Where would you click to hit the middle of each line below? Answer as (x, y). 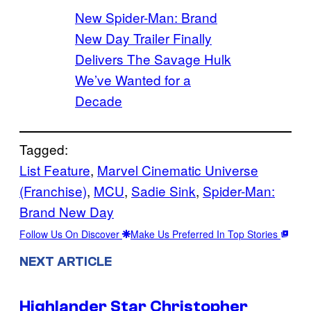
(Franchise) (53, 191)
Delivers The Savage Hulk (153, 59)
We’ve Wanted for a (133, 80)
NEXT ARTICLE (66, 262)
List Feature (55, 170)
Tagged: (44, 149)
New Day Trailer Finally (143, 38)
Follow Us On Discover (71, 234)
